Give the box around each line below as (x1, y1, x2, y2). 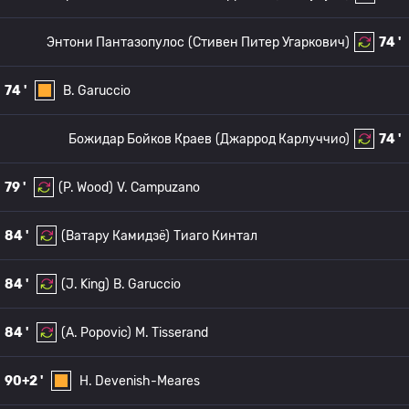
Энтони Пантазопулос (47, 34, 184, 50)
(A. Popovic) (61, 324, 131, 341)
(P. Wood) (58, 179, 113, 195)
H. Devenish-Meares (79, 372, 200, 389)
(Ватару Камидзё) (61, 227, 170, 244)
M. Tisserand (135, 324, 208, 341)
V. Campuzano (117, 179, 200, 195)
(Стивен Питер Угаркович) (188, 34, 350, 50)
